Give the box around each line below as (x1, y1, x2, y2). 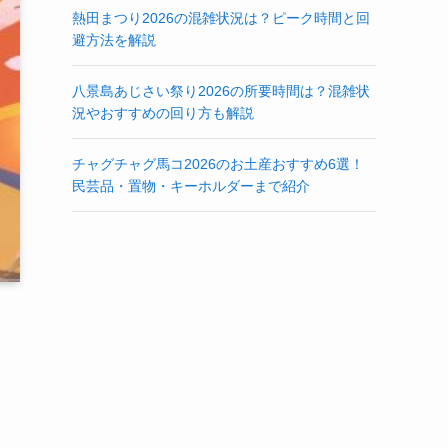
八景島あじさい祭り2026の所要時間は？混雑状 (72, 83, 370, 99)
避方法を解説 (72, 32, 156, 48)
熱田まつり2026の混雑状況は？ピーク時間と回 (72, 10, 370, 26)
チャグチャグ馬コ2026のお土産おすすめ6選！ (72, 156, 364, 172)
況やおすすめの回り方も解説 (72, 105, 254, 121)
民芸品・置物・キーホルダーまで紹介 (72, 178, 310, 194)
